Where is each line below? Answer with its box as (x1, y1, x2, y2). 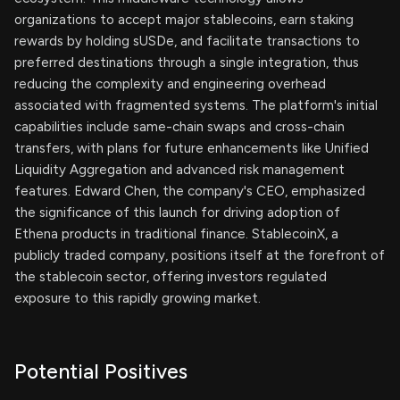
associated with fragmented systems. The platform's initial (14, 97, 378, 113)
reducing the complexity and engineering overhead (14, 76, 326, 92)
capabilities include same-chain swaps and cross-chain (14, 119, 345, 135)
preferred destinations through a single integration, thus (14, 54, 359, 71)
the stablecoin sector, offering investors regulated (14, 269, 327, 285)
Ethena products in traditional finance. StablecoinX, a (14, 226, 338, 242)
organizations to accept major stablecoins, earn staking (14, 12, 354, 28)
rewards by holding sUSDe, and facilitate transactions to (14, 33, 360, 49)
